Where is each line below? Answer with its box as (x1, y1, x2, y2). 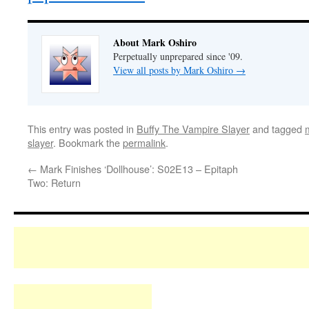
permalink (123, 135, 166, 150)
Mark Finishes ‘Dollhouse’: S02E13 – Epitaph (37, 161, 238, 176)
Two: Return (28, 175, 81, 190)
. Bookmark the (53, 135, 123, 150)
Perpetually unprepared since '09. (113, 50, 243, 63)
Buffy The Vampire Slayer (137, 121, 250, 136)
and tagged (250, 121, 305, 136)
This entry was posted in (28, 121, 137, 136)
